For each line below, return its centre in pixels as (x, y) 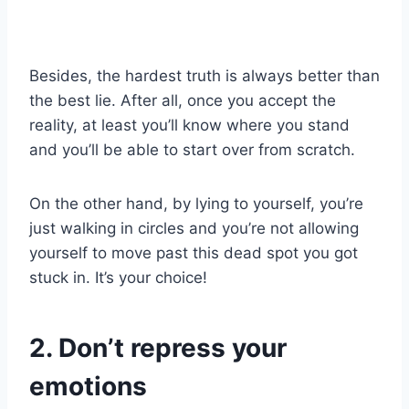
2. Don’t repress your (158, 347)
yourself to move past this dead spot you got (194, 252)
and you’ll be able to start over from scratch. (192, 149)
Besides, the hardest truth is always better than (204, 75)
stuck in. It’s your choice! (118, 277)
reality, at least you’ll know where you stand (189, 125)
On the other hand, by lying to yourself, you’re (196, 203)
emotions (88, 386)
